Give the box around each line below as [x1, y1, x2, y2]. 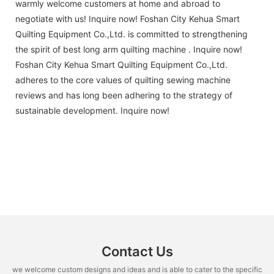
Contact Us [101, 243, 173, 260]
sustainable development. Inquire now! [15, 105, 169, 116]
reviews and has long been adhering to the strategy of [15, 89, 232, 100]
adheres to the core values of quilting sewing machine [15, 74, 231, 85]
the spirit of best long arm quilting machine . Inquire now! [15, 43, 242, 54]
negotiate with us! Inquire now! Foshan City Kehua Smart [15, 13, 240, 24]
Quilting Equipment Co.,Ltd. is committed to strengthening [15, 28, 248, 39]
